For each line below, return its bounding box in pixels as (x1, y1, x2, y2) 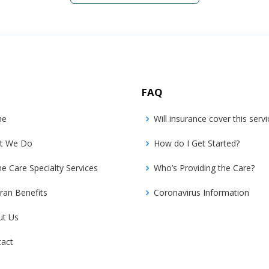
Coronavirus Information (154, 187, 249, 198)
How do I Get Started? (154, 138, 240, 149)
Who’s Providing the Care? (154, 162, 255, 174)
